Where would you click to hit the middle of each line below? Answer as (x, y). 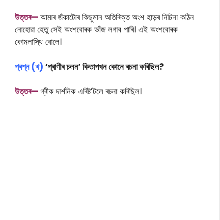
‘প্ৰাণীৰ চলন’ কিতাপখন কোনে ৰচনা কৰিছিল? (104, 67)
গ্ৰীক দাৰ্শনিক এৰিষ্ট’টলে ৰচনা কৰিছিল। (91, 92)
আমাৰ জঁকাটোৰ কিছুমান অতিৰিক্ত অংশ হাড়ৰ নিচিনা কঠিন (117, 17)
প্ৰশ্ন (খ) (29, 67)
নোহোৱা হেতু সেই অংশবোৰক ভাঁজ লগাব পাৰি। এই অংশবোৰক (96, 30)
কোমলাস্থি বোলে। (38, 42)
